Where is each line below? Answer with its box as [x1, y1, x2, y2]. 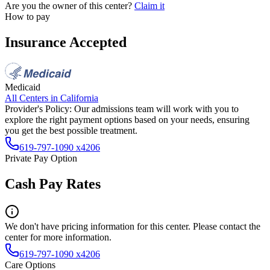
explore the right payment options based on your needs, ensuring [5, 114, 250, 125]
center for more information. [5, 231, 111, 242]
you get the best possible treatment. [5, 125, 137, 136]
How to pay [5, 11, 50, 22]
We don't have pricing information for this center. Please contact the [5, 221, 260, 231]
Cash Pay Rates [5, 175, 101, 192]
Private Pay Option [5, 152, 77, 163]
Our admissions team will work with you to [74, 103, 239, 114]
